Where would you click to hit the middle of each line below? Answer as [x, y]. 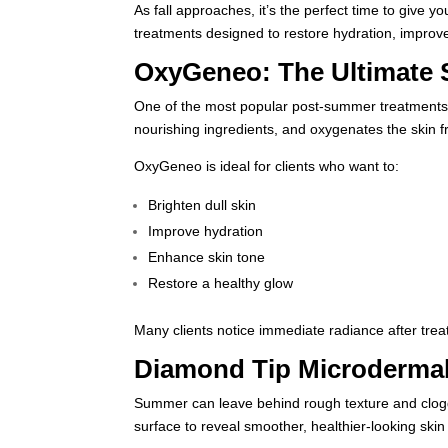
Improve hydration [206, 231]
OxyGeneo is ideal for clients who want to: [267, 166]
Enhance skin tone [207, 257]
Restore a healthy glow [221, 283]
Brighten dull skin [202, 205]
